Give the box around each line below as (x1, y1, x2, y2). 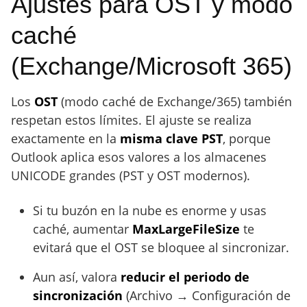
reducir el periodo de (121, 269, 249, 285)
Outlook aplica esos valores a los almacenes (11, 149, 267, 165)
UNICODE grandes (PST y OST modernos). (11, 167, 250, 184)
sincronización (33, 287, 123, 304)
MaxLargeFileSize (132, 221, 240, 237)
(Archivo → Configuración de (123, 287, 291, 304)
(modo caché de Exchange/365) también (58, 93, 292, 110)
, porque (223, 130, 271, 147)
